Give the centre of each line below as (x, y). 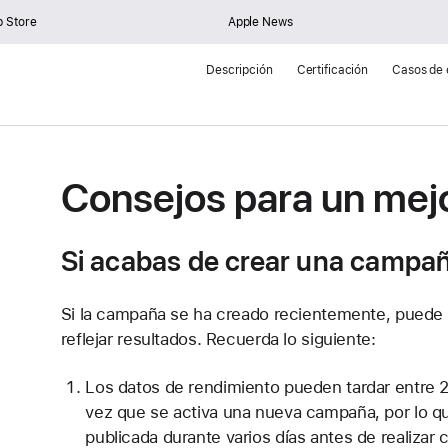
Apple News (260, 22)
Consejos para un (216, 198)
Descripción (239, 70)
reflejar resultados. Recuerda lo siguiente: (218, 339)
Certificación (332, 70)
